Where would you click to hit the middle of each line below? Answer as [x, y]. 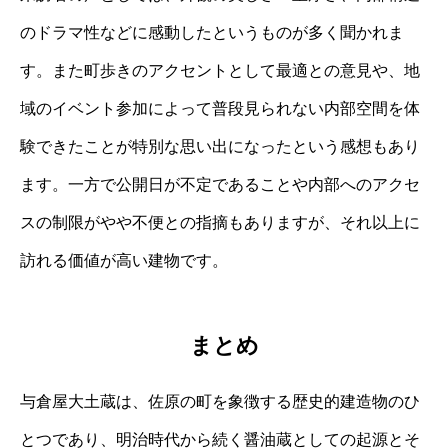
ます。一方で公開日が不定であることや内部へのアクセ [220, 184]
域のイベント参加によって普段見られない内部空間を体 [220, 108]
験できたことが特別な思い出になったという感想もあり [220, 146]
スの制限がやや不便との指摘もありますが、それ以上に [220, 222]
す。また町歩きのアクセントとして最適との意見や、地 [220, 70]
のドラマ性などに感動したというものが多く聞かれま [212, 32]
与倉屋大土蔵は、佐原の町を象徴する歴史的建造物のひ [220, 401]
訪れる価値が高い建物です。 [124, 260]
